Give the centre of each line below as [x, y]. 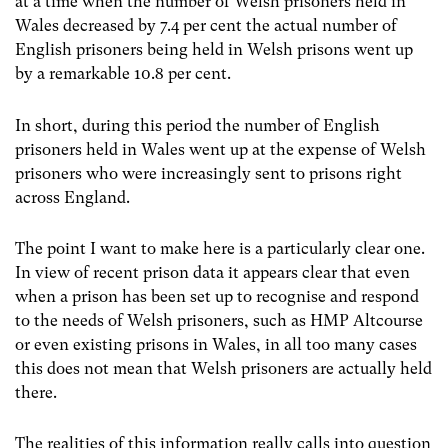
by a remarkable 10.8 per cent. [123, 74]
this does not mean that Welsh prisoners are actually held [223, 368]
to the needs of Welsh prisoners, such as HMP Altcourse [219, 320]
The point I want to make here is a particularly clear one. [220, 248]
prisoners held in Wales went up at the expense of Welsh [220, 149]
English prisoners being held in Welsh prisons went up [214, 50]
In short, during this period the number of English [197, 125]
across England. [72, 197]
